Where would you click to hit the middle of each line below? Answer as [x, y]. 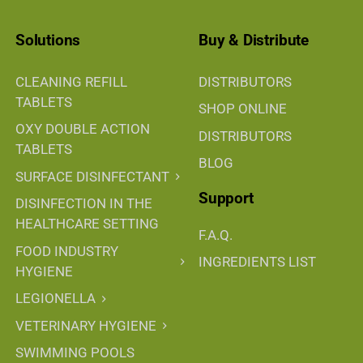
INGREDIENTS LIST [257, 262]
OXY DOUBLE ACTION [83, 129]
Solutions [48, 40]
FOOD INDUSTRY [67, 251]
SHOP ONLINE [243, 109]
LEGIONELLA [56, 299]
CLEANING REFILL [71, 81]
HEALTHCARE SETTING [87, 224]
